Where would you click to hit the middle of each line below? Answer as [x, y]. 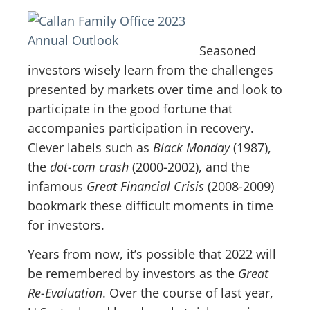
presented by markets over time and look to [155, 89]
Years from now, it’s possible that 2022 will [152, 254]
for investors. [68, 225]
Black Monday [191, 147]
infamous [57, 186]
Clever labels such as [90, 147]
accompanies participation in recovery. [141, 128]
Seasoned [228, 50]
